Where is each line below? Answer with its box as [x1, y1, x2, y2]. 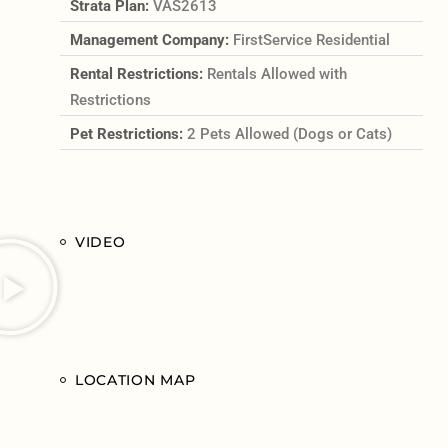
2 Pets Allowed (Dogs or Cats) [186, 124, 392, 143]
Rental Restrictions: [69, 64, 207, 83]
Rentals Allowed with [206, 64, 347, 83]
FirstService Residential [232, 30, 390, 49]
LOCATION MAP [74, 370, 196, 389]
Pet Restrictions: [69, 124, 187, 143]
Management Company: [69, 30, 233, 49]
